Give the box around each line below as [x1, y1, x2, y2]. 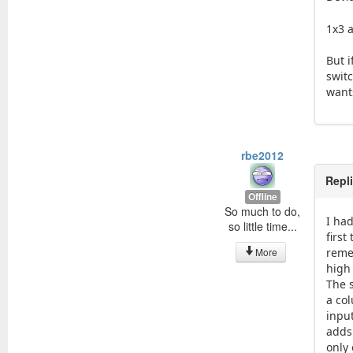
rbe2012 [241, 147, 284, 163]
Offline [247, 189, 277, 203]
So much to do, [225, 203, 301, 219]
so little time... [228, 217, 297, 234]
